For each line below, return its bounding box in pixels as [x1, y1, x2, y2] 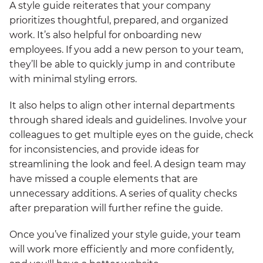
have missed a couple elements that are [9, 173, 198, 184]
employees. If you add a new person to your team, [9, 43, 243, 55]
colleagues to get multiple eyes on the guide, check [9, 129, 254, 140]
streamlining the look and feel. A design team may [9, 158, 246, 170]
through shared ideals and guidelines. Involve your [9, 114, 247, 126]
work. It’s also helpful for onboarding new [9, 29, 201, 41]
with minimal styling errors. [9, 73, 139, 85]
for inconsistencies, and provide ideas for [9, 143, 199, 155]
